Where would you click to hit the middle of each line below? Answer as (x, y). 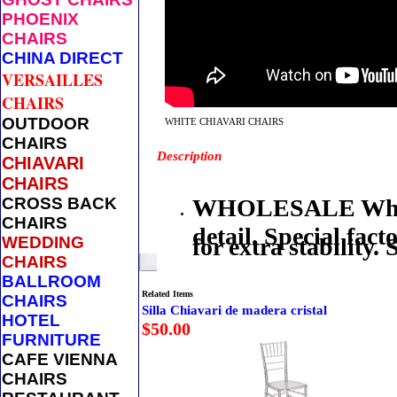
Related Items (167, 294)
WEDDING (43, 242)
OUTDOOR (46, 124)
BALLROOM (51, 281)
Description (189, 156)
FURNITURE (51, 340)
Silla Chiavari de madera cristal (234, 310)
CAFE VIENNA (59, 359)
